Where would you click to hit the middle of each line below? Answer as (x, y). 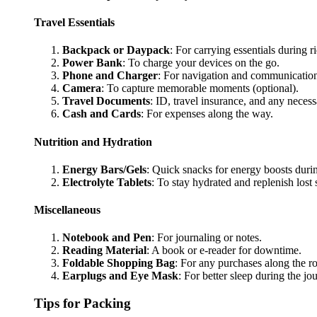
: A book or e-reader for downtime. (224, 250)
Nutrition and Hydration (93, 142)
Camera (82, 88)
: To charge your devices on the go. (201, 63)
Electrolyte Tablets (107, 182)
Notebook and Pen (107, 238)
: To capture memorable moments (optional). (200, 88)
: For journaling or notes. (207, 238)
